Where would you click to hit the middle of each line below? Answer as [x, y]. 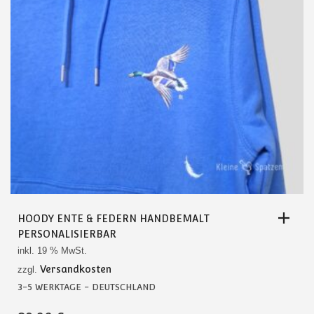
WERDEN [39, 37]
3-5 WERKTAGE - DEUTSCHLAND [87, 287]
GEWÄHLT [41, 23]
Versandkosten [76, 269]
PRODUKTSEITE [55, 9]
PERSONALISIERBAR [67, 234]
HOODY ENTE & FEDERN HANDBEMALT [114, 218]
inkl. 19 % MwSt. [52, 251]
